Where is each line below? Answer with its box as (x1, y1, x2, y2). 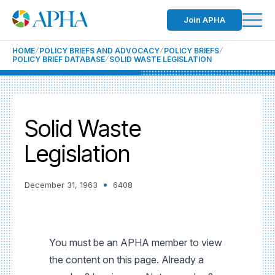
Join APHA (184, 15, 225, 25)
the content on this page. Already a (49, 254, 204, 266)
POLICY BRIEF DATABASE (12, 55, 105, 64)
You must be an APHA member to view (49, 236, 222, 249)
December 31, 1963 (25, 180, 98, 190)
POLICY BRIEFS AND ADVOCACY (39, 46, 160, 55)
